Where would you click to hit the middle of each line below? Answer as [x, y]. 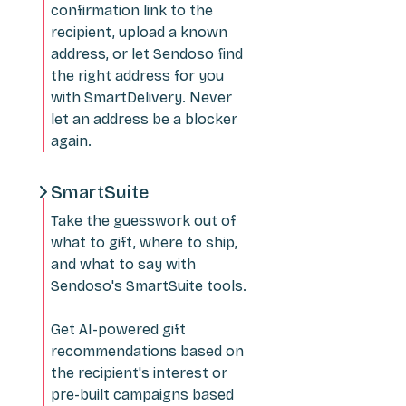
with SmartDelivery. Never [141, 97]
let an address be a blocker [144, 119]
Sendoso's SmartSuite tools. [149, 285]
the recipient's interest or [139, 372]
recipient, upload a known [139, 32]
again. [71, 140]
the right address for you [137, 75]
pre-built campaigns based [142, 394]
